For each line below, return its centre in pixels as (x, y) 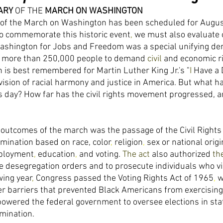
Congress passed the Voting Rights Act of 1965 (125, 178)
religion (129, 143)
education (56, 155)
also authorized (182, 155)
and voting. (101, 155)
